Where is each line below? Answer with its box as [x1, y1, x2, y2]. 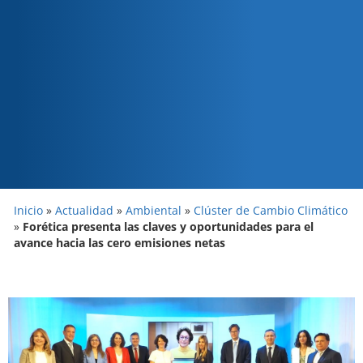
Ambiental [126, 202, 181, 218]
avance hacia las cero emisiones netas [14, 234, 225, 250]
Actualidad [55, 202, 113, 218]
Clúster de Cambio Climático [194, 202, 348, 218]
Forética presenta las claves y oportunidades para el [23, 218, 314, 234]
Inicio [14, 202, 43, 218]
